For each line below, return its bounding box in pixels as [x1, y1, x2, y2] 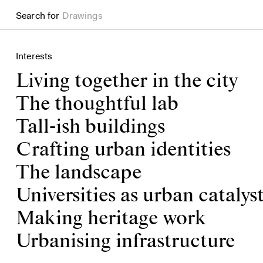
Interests [16, 50, 53, 62]
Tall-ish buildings [16, 115, 165, 139]
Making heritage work [16, 207, 206, 231]
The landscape [16, 161, 141, 185]
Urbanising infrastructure [16, 230, 235, 254]
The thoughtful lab [16, 92, 178, 116]
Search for [16, 9, 60, 22]
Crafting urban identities [16, 138, 231, 162]
